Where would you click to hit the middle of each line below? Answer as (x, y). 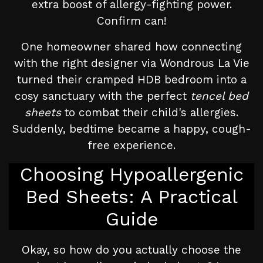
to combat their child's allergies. (150, 113)
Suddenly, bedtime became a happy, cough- (131, 129)
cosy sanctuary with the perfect (102, 96)
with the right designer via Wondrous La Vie (131, 63)
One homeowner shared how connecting (131, 47)
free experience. (131, 146)
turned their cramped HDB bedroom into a (131, 80)
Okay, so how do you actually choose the (131, 250)
